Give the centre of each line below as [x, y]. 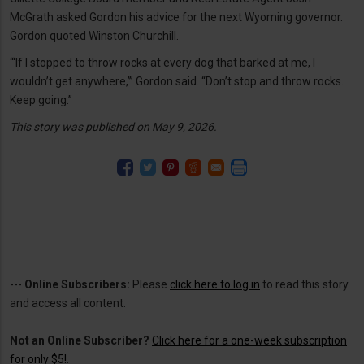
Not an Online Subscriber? [80, 340]
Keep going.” [41, 100]
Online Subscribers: [77, 284]
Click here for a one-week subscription [249, 340]
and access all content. [68, 303]
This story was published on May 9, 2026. [115, 126]
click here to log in [215, 284]
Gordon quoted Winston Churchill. [94, 35]
